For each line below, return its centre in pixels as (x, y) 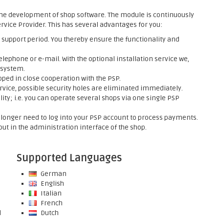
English (51, 184)
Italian (50, 193)
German (53, 174)
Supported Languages (69, 158)
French (51, 203)
